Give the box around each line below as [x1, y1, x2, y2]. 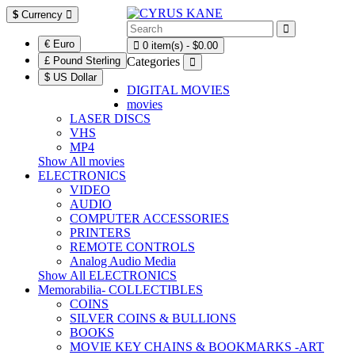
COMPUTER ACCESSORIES [70, 212, 229, 225]
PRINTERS [70, 226, 131, 239]
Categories [127, 55, 180, 68]
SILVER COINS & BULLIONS [70, 311, 236, 325]
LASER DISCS [70, 112, 151, 125]
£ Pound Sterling [44, 55, 120, 67]
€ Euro [44, 38, 74, 50]
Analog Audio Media [70, 254, 176, 268]
